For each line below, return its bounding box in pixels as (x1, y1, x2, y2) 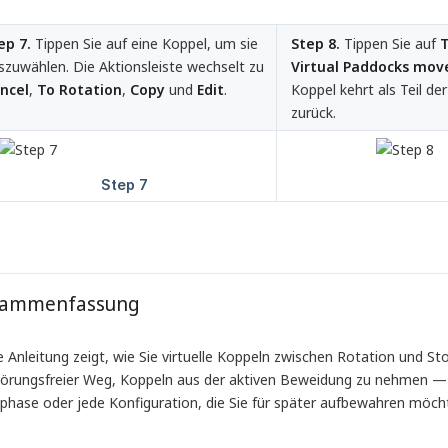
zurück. (291, 103, 336, 123)
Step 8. (291, 34, 340, 54)
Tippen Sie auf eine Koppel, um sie (31, 34, 258, 54)
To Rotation (37, 80, 122, 100)
